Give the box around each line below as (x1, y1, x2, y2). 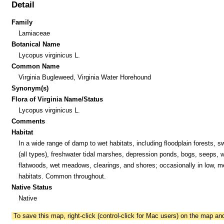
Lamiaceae (18, 29, 50, 37)
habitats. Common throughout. (18, 172, 106, 180)
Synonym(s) (11, 84, 49, 92)
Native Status (11, 183, 52, 191)
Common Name (11, 62, 60, 70)
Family (11, 18, 33, 26)
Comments (11, 117, 45, 125)
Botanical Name (11, 40, 60, 48)
